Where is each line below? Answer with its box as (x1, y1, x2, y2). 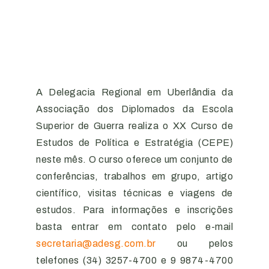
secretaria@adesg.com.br (36, 238, 156, 249)
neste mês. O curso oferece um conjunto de (36, 154, 233, 165)
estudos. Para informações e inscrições (36, 205, 233, 216)
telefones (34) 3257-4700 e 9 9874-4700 (36, 255, 233, 266)
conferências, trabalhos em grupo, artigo (36, 171, 233, 182)
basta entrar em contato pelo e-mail (36, 222, 233, 232)
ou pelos (156, 238, 233, 249)
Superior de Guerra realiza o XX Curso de (36, 121, 233, 131)
